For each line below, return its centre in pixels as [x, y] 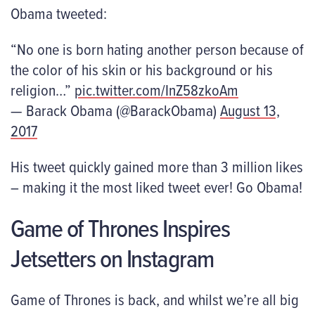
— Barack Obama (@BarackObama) [115, 110]
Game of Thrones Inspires [120, 227]
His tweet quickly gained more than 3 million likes [157, 167]
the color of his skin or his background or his [142, 69]
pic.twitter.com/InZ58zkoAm [156, 89]
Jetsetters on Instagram [112, 258]
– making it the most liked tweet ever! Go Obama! [156, 187]
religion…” [43, 89]
